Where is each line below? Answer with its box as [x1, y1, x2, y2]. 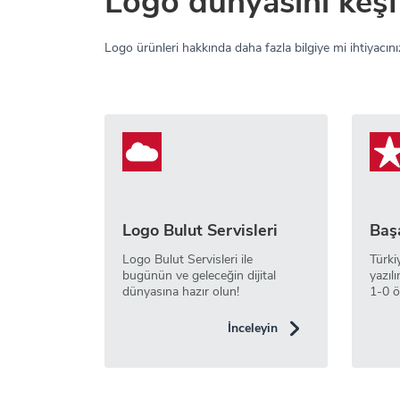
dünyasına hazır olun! [122, 283, 239, 300]
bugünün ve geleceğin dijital [122, 267, 276, 284]
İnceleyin [228, 320, 278, 337]
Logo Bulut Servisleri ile [122, 251, 253, 268]
